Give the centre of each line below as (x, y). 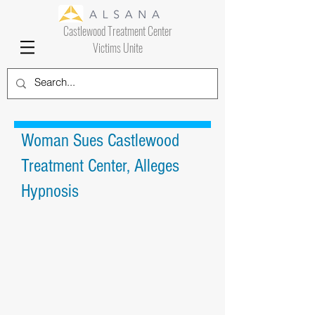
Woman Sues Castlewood (100, 141)
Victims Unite (117, 48)
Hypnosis (50, 191)
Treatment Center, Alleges (100, 166)
